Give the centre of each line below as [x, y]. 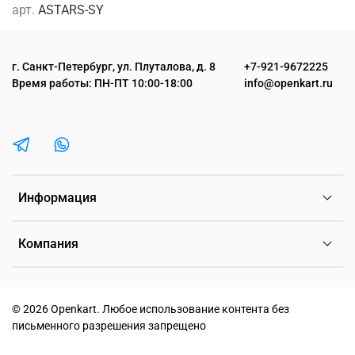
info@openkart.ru [288, 84]
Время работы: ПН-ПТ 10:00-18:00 [102, 84]
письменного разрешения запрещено [109, 326]
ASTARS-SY [71, 10]
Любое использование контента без [195, 310]
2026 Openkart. [61, 310]
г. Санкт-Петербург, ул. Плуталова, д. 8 [114, 67]
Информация [57, 198]
